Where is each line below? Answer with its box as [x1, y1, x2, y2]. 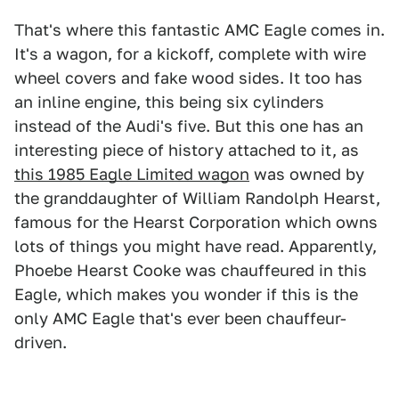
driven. [14, 333, 67, 352]
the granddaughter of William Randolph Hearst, [14, 189, 380, 208]
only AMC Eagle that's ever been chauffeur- [14, 309, 346, 328]
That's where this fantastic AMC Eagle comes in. [14, 20, 385, 39]
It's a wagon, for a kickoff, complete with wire [14, 45, 366, 63]
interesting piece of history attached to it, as [14, 141, 359, 159]
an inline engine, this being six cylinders [14, 93, 324, 111]
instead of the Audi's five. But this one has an [14, 117, 363, 135]
